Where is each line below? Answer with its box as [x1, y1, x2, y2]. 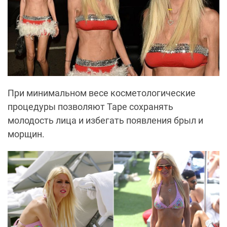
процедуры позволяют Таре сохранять [8, 101, 173, 112]
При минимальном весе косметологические [8, 87, 196, 98]
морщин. [8, 128, 45, 139]
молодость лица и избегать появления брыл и [8, 115, 203, 126]
